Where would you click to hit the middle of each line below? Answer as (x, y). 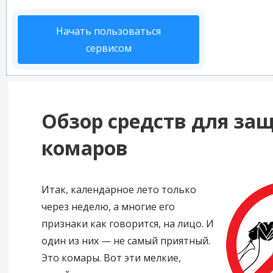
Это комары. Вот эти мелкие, (111, 258)
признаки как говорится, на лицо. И (127, 224)
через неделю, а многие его (108, 207)
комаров (84, 148)
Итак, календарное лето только (119, 190)
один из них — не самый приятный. (126, 241)
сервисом (108, 48)
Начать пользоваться (108, 31)
